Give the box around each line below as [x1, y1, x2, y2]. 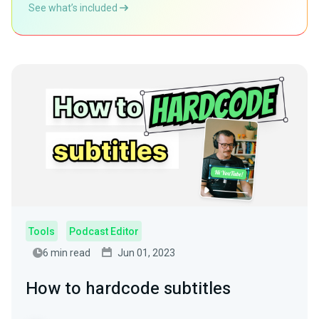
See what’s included [28, 2, 120, 14]
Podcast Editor [69, 226, 139, 237]
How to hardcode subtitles [26, 276, 231, 301]
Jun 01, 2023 [117, 247, 175, 258]
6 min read [43, 247, 90, 258]
